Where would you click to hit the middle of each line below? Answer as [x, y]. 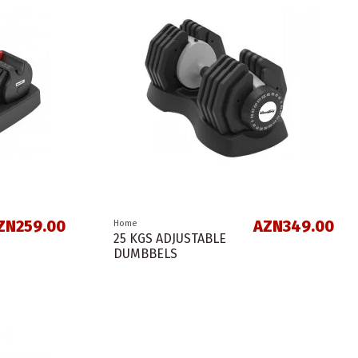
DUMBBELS [145, 254]
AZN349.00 [293, 227]
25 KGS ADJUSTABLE [169, 239]
